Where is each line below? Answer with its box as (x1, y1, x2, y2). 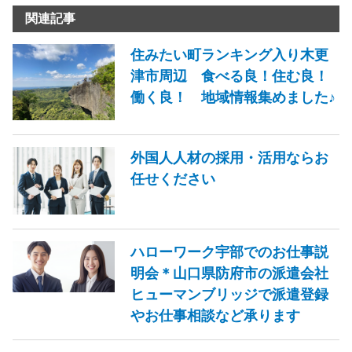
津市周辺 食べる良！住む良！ (130, 67, 328, 84)
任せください (130, 170, 215, 187)
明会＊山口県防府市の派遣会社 (130, 264, 328, 281)
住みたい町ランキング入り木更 (130, 46, 328, 63)
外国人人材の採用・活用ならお (130, 148, 328, 166)
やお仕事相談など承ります (130, 306, 300, 324)
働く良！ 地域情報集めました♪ (130, 88, 335, 105)
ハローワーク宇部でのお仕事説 (130, 243, 328, 260)
